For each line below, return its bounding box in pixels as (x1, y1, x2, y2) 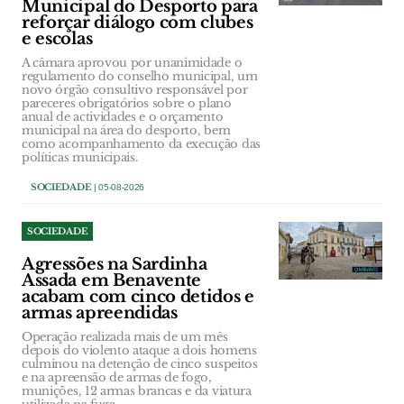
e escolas (22, 28, 93, 49)
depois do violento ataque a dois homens (22, 342, 257, 358)
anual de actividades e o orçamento (22, 108, 224, 124)
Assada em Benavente (22, 270, 201, 290)
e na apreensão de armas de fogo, (22, 369, 212, 385)
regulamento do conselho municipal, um (22, 68, 258, 84)
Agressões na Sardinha (22, 253, 207, 274)
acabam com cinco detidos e (22, 286, 254, 307)
